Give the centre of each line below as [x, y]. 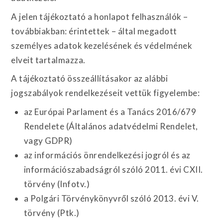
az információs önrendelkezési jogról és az [107, 155]
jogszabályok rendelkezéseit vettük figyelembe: [106, 93]
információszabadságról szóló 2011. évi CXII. [113, 169]
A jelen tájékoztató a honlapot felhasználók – [100, 16]
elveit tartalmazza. [48, 60]
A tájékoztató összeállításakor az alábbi [90, 78]
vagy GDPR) [48, 140]
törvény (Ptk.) [52, 213]
